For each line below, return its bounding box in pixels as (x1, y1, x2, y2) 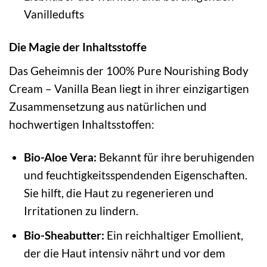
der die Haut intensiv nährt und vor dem (23, 246, 225, 260)
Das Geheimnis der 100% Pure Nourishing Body (9, 63, 249, 77)
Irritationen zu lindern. (23, 203, 138, 218)
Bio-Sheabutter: (23, 228, 104, 243)
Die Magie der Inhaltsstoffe (9, 40, 147, 54)
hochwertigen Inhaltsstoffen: (9, 117, 154, 131)
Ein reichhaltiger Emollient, (104, 228, 243, 243)
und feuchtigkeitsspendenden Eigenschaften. (23, 167, 247, 182)
